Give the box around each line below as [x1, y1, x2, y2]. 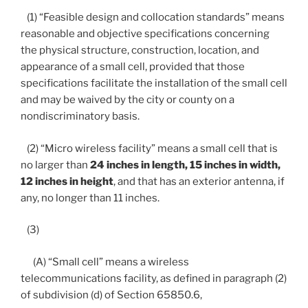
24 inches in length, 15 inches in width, [90, 158, 280, 171]
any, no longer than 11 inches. [21, 191, 159, 204]
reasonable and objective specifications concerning [21, 27, 269, 41]
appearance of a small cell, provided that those [21, 60, 245, 74]
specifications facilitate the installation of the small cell [21, 77, 287, 90]
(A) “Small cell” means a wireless [21, 255, 189, 268]
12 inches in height [21, 175, 113, 188]
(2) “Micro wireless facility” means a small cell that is [21, 142, 278, 155]
